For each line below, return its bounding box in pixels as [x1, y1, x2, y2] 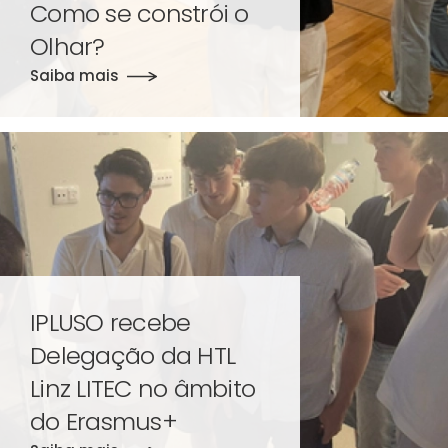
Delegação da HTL [30, 338, 235, 372]
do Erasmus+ [30, 404, 177, 438]
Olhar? [30, 29, 105, 63]
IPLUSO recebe [30, 305, 191, 339]
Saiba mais [30, 65, 119, 86]
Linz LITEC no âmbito [30, 371, 255, 405]
